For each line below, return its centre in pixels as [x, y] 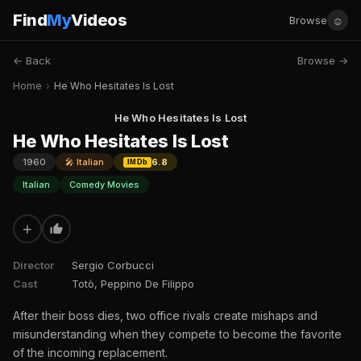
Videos [99, 20]
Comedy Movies [104, 185]
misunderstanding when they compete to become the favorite [177, 334]
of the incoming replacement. [90, 353]
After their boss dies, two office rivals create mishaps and [165, 315]
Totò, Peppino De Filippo [133, 284]
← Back [32, 60]
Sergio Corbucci [113, 265]
